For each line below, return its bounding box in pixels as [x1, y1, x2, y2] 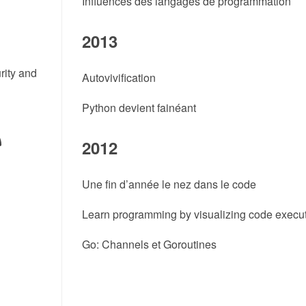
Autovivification [81, 70, 156, 85]
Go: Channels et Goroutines [81, 236, 217, 252]
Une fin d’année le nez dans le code [81, 176, 256, 192]
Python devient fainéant [81, 100, 196, 115]
